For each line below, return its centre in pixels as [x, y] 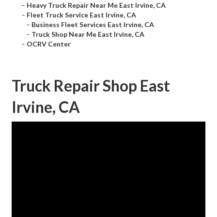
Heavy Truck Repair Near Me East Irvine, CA [96, 5]
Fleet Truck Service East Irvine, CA [81, 15]
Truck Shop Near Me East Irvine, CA [88, 34]
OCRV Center [49, 44]
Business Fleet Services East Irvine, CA [93, 25]
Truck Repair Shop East [91, 86]
